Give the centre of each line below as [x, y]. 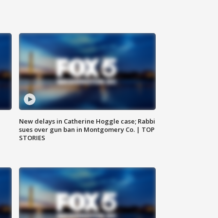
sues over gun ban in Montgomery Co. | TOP [87, 130]
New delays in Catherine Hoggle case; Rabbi [87, 121]
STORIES [32, 138]
